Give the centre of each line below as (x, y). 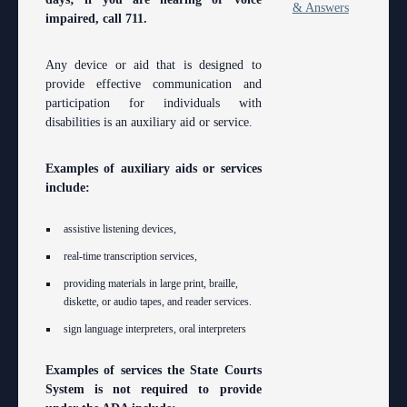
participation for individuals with (154, 104)
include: (68, 188)
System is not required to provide (154, 390)
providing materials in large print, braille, (151, 284)
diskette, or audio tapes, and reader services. (158, 302)
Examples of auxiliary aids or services (154, 169)
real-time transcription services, (130, 257)
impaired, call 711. (96, 19)
